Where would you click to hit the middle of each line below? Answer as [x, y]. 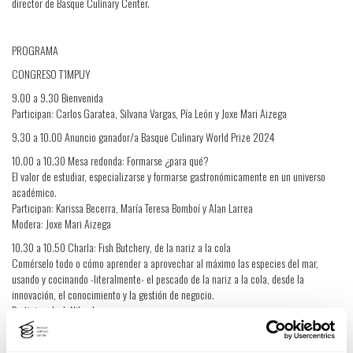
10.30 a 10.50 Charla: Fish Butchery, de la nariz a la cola [121, 247]
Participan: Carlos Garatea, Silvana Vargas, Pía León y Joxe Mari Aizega [149, 113]
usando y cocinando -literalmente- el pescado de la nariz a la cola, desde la [158, 279]
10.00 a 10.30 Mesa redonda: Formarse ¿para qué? [110, 160]
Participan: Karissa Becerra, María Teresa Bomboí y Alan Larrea [132, 208]
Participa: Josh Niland [53, 310]
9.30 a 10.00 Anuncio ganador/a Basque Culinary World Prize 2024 [143, 137]
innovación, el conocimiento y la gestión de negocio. [113, 294]
